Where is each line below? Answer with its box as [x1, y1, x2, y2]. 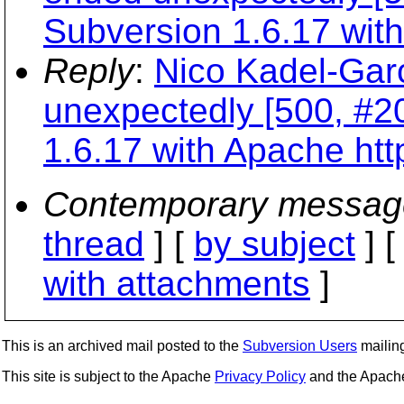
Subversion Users [243, 338, 357, 353]
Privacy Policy [215, 369, 306, 384]
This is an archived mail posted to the [2, 338, 243, 353]
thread [43, 225, 144, 263]
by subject [194, 225, 355, 263]
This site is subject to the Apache [2, 369, 215, 384]
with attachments [43, 264, 310, 303]
